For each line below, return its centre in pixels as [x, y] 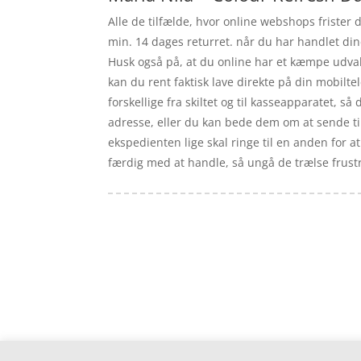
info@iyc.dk [250, 322]
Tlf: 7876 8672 [226, 303]
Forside [128, 273]
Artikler [169, 273]
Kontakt [129, 322]
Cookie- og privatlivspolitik [179, 346]
